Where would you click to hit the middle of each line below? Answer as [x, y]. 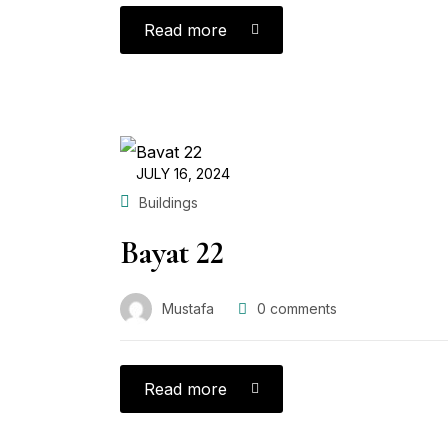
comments [301, 309]
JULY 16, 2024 [183, 174]
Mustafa [188, 309]
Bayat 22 [172, 252]
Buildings [168, 202]
